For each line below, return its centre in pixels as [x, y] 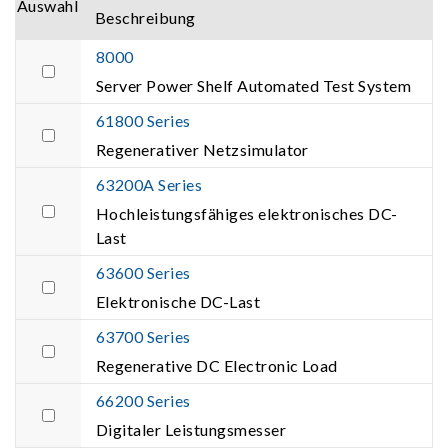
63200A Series [149, 184]
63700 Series [143, 336]
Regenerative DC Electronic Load [217, 365]
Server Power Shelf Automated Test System [254, 85]
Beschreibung [145, 17]
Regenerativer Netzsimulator [202, 149]
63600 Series [143, 272]
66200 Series [143, 400]
